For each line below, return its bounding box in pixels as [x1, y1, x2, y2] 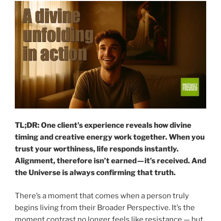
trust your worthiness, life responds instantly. [15, 145, 179, 154]
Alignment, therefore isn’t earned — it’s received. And [15, 156, 206, 166]
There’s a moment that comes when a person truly [15, 191, 189, 200]
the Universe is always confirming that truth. [15, 168, 176, 178]
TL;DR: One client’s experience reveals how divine [15, 121, 191, 130]
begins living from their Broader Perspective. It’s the [15, 203, 195, 212]
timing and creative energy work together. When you [15, 133, 205, 142]
